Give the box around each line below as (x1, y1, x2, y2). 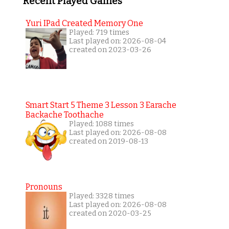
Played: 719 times (68, 28, 129, 37)
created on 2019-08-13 (68, 137, 148, 146)
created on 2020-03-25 (68, 209, 151, 218)
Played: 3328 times (68, 192, 134, 201)
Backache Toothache (25, 110, 104, 120)
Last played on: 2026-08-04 (68, 37, 166, 46)
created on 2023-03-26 (68, 45, 151, 55)
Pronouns (25, 182, 62, 192)
